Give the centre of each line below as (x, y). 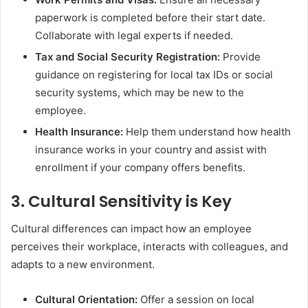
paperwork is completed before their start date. (150, 17)
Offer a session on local (196, 299)
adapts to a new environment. (83, 264)
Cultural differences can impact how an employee (131, 229)
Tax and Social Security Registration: (128, 56)
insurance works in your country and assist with (151, 149)
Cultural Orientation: (86, 299)
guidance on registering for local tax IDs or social (154, 74)
